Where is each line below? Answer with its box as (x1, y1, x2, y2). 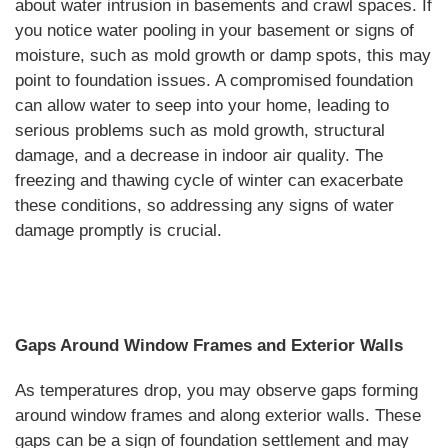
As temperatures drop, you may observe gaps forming (15, 380, 418, 400)
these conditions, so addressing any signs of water (15, 195, 394, 215)
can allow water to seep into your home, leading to (15, 95, 389, 115)
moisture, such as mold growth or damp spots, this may (15, 45, 431, 65)
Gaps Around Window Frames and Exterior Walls (15, 335, 403, 355)
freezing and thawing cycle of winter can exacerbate (15, 170, 403, 190)
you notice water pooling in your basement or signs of (15, 20, 414, 40)
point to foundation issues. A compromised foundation (15, 70, 413, 90)
